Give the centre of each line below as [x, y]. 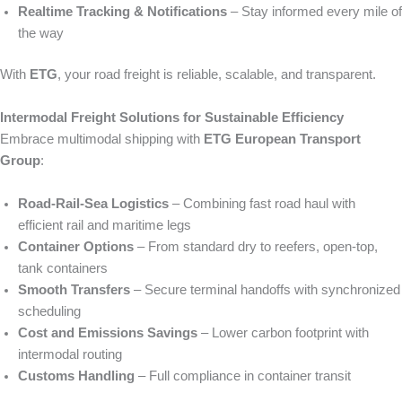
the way [41, 33]
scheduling [49, 311]
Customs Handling [76, 376]
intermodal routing [70, 354]
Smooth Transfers [74, 289]
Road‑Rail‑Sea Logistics [93, 203]
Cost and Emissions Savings [108, 332]
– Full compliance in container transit [243, 376]
